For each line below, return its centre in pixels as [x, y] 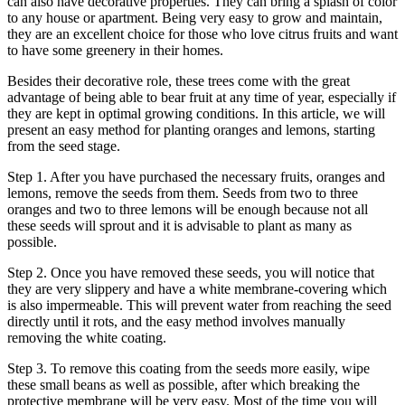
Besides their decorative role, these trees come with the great [179, 80]
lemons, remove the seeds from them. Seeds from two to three [183, 193]
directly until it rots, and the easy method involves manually [176, 321]
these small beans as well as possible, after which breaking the [184, 384]
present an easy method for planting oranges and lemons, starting [191, 129]
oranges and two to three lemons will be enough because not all [188, 209]
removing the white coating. [87, 337]
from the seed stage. [64, 146]
